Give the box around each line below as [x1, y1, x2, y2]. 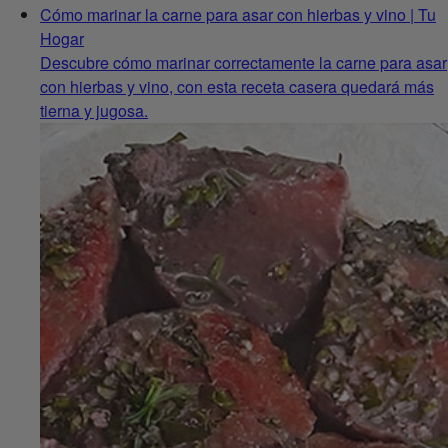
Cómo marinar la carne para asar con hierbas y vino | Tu [40, 2, 436, 26]
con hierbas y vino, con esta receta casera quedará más [40, 74, 434, 98]
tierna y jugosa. [40, 98, 148, 122]
